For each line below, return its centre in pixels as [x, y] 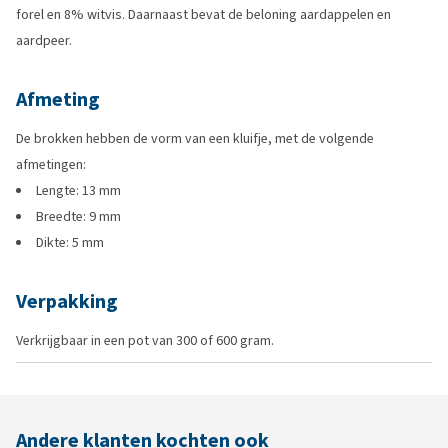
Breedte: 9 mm [78, 216]
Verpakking [67, 301]
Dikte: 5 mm [70, 242]
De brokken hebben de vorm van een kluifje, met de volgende [195, 138]
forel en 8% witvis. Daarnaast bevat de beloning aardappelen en [203, 14]
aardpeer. [44, 40]
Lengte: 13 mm [78, 190]
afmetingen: [51, 164]
